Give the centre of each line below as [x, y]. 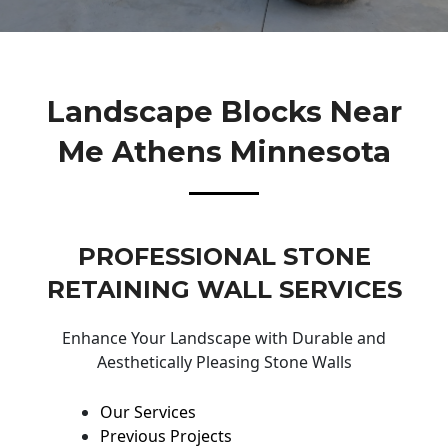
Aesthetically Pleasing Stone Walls [224, 362]
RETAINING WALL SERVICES [224, 290]
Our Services [148, 411]
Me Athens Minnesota [224, 151]
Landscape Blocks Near [224, 111]
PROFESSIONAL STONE [224, 257]
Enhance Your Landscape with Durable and [224, 338]
